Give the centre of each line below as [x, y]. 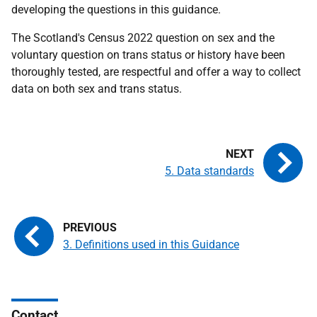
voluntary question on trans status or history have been [148, 55]
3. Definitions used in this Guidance [151, 244]
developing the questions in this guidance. [116, 10]
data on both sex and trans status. [97, 89]
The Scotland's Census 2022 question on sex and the [143, 38]
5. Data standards [209, 171]
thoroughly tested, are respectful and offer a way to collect [156, 72]
